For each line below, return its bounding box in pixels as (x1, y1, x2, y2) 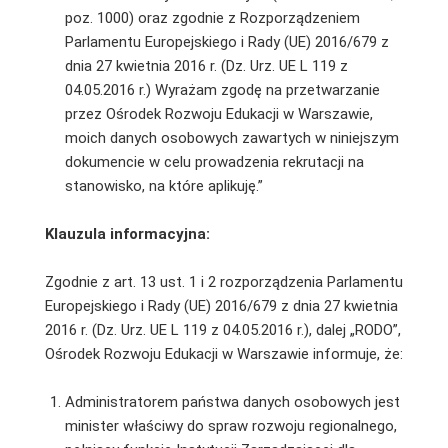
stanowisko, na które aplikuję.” (64, 176, 263, 195)
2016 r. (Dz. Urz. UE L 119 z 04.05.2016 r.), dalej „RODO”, (44, 320, 401, 339)
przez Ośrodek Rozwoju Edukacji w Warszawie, (64, 104, 373, 123)
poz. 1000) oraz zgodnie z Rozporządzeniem (64, 8, 360, 27)
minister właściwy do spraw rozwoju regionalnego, (64, 416, 397, 435)
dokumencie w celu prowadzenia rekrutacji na (64, 152, 364, 171)
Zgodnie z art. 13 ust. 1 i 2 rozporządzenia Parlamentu (44, 272, 403, 291)
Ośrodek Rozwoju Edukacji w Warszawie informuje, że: (44, 344, 403, 363)
